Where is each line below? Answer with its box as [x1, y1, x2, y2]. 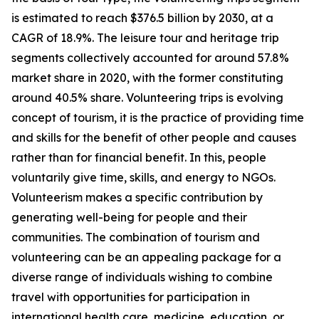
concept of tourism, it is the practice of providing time [11, 110, 304, 125]
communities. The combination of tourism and [11, 230, 260, 245]
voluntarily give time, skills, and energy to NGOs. [11, 170, 276, 185]
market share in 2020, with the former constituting [11, 70, 283, 85]
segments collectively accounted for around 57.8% [11, 51, 289, 66]
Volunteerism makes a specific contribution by [11, 190, 263, 205]
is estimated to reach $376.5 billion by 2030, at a [11, 11, 273, 26]
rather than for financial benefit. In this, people [11, 150, 266, 165]
